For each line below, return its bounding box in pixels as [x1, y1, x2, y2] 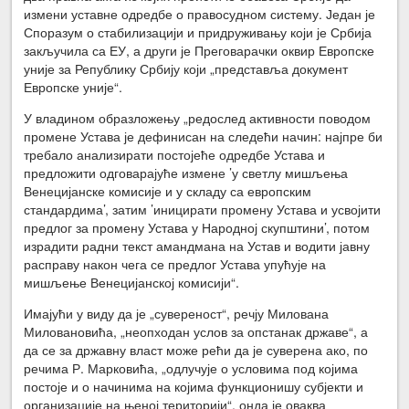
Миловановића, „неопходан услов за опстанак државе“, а [24, 322, 369, 341]
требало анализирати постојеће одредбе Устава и [24, 145, 326, 164]
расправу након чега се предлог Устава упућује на [24, 255, 327, 274]
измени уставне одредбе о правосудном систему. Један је [24, 5, 376, 24]
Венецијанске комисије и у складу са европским [24, 182, 312, 201]
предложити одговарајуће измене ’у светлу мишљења [24, 163, 349, 183]
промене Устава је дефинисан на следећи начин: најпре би [24, 127, 383, 146]
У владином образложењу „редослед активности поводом [24, 109, 372, 128]
